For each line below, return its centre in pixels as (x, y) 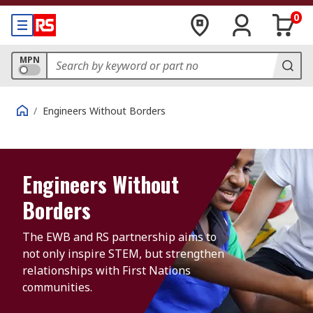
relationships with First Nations (107, 270)
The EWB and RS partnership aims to (119, 237)
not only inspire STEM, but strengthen (123, 254)
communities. (57, 287)
